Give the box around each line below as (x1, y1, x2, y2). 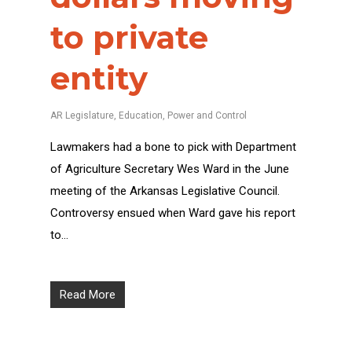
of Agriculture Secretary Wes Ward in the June (50, 162, 289, 176)
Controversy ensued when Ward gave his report (50, 206, 295, 220)
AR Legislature (50, 110, 114, 121)
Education (119, 110, 163, 121)
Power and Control (167, 110, 247, 121)
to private (50, 18, 208, 57)
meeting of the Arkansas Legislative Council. (50, 184, 280, 198)
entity (50, 59, 148, 97)
